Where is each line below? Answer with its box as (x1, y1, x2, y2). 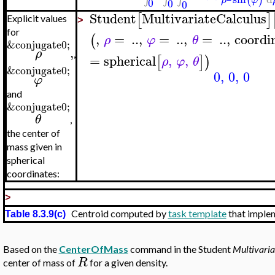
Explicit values (6, 12, 67, 24)
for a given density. (87, 257, 168, 268)
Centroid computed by (65, 207, 168, 219)
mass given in (6, 141, 62, 153)
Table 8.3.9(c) (4, 209, 66, 219)
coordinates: (6, 168, 60, 180)
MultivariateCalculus (141, 7, 266, 29)
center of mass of (2, 257, 77, 268)
